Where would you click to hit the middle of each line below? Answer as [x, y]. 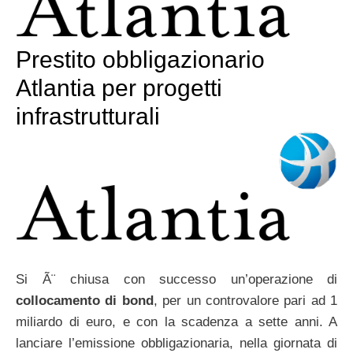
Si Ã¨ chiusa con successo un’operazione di [176, 280]
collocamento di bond [85, 301]
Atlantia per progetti [119, 88]
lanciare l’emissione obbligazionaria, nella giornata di [176, 344]
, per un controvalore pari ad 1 [245, 301]
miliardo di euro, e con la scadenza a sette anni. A [176, 322]
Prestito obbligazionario [140, 60]
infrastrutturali [88, 117]
